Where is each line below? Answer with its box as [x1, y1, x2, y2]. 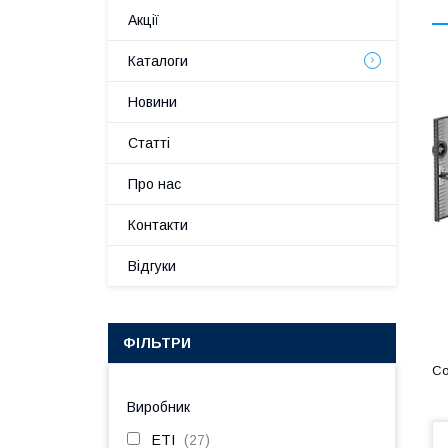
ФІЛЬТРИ [123, 335, 191, 351]
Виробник [127, 399, 190, 415]
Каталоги [128, 53, 188, 69]
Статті [128, 135, 170, 151]
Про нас [128, 176, 181, 192]
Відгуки [128, 258, 176, 274]
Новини [128, 94, 177, 110]
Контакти [128, 217, 188, 233]
